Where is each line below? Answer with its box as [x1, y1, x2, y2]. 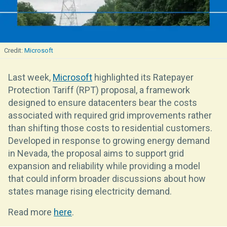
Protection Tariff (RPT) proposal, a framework [8, 84, 190, 95]
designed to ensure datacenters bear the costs [8, 97, 197, 108]
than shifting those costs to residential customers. [8, 122, 212, 133]
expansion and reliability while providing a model [8, 160, 200, 171]
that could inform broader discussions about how [8, 173, 206, 184]
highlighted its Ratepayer [92, 71, 194, 83]
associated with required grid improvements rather [8, 109, 212, 121]
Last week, [8, 71, 53, 83]
